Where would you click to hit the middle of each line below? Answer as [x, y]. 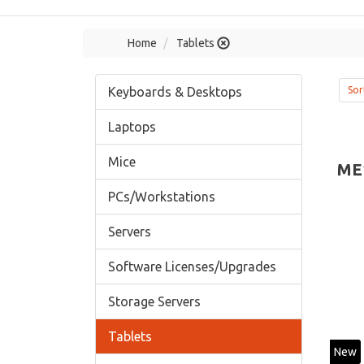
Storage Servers [154, 301]
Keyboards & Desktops [175, 92]
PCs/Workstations [162, 197]
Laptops [132, 127]
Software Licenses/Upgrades [192, 266]
